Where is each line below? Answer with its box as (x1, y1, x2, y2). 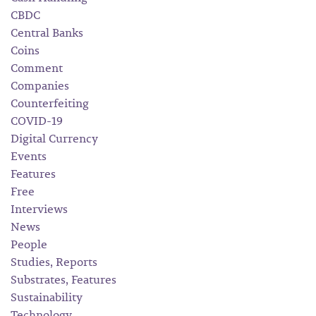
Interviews (11, 200, 68, 217)
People (11, 236, 47, 253)
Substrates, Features (11, 271, 116, 288)
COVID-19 (11, 112, 63, 129)
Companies (11, 77, 69, 94)
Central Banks (11, 24, 83, 41)
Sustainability (11, 288, 83, 305)
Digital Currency (11, 130, 98, 147)
